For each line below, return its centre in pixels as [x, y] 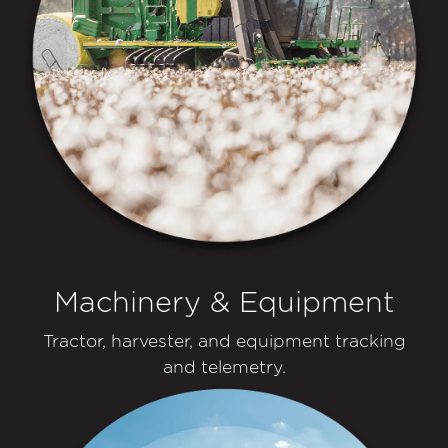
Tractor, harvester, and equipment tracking [224, 341]
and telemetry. [224, 367]
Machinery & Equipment [224, 302]
